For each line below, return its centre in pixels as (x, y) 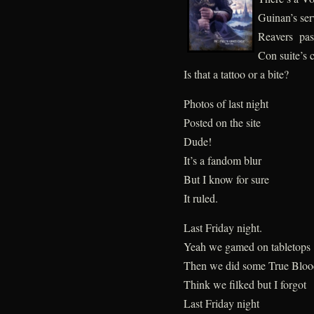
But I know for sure (226, 179)
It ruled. (200, 198)
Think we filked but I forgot (245, 284)
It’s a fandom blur (222, 160)
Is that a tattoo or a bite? (236, 74)
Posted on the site (222, 122)
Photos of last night (226, 103)
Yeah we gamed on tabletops (247, 246)
